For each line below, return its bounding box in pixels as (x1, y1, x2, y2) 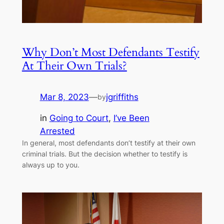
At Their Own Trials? (21, 57, 127, 73)
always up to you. (21, 160, 79, 169)
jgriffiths (105, 91, 138, 102)
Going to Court (49, 113, 108, 123)
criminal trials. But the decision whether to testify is (21, 149, 187, 158)
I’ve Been (113, 113, 149, 123)
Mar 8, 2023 (39, 91, 89, 102)
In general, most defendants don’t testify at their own (21, 138, 195, 147)
